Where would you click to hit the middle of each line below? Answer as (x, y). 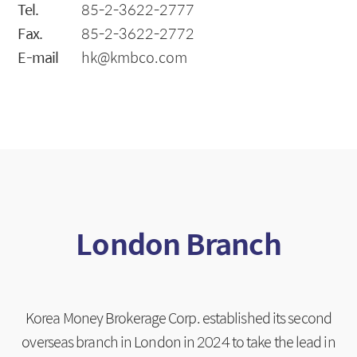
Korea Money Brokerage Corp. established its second (178, 318)
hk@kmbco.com (135, 57)
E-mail (38, 57)
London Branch (178, 243)
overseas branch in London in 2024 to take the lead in (178, 342)
